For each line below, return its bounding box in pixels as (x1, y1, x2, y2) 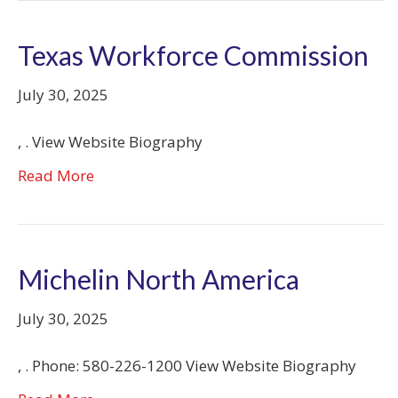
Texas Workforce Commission (18, 38, 369, 71)
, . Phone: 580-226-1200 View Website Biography (18, 354, 356, 376)
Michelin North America (18, 262, 299, 295)
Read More (18, 164, 94, 186)
